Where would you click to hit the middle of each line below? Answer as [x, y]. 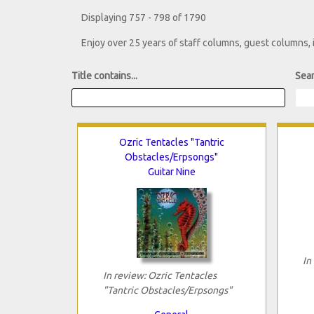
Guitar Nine [171, 171]
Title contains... [104, 76]
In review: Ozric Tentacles [159, 275]
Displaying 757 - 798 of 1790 [144, 18]
